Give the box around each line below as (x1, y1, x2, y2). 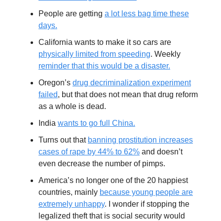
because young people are (100, 187, 193, 196)
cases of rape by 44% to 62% (38, 147, 140, 156)
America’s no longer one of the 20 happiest (38, 176, 188, 184)
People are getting (38, 9, 105, 18)
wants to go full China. (58, 118, 135, 127)
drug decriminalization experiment (73, 78, 191, 87)
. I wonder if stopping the (105, 199, 189, 208)
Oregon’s (38, 78, 73, 87)
